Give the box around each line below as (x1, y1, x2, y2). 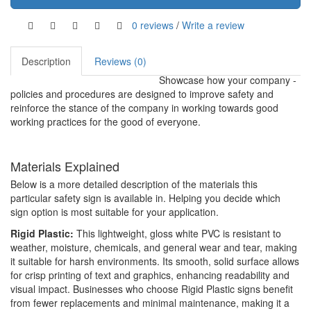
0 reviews (132, 17, 174, 32)
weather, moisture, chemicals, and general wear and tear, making (10, 240, 297, 255)
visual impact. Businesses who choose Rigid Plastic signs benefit (10, 282, 293, 296)
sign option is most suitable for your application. (10, 205, 219, 219)
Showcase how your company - (159, 73, 296, 87)
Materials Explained (10, 157, 119, 176)
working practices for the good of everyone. (10, 115, 201, 129)
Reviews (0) (94, 54, 146, 69)
